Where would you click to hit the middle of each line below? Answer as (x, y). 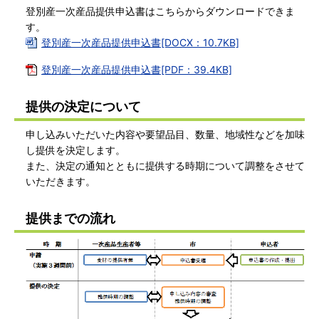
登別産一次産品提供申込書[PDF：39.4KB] (137, 69)
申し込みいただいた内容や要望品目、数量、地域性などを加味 (165, 134)
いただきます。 (61, 181)
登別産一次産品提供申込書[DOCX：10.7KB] (140, 42)
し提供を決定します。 (75, 150)
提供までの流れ (70, 218)
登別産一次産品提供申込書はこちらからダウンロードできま (160, 11)
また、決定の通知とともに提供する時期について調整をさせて (165, 166)
